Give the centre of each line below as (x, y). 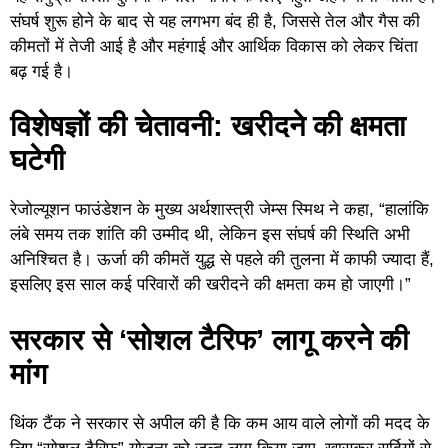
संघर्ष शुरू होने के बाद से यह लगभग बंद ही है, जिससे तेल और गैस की (215, 21)
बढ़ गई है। (41, 71)
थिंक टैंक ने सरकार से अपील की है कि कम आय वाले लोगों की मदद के (220, 423)
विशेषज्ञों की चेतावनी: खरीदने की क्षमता (208, 126)
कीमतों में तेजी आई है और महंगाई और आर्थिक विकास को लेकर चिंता (214, 46)
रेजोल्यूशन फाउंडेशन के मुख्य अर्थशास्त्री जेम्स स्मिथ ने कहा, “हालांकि (219, 210)
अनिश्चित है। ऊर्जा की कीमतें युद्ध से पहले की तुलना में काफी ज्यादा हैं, (222, 260)
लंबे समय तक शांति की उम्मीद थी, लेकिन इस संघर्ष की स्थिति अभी (210, 235)
